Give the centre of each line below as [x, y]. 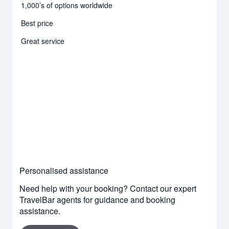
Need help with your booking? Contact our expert [108, 188]
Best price [37, 23]
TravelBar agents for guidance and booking [97, 199]
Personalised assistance [64, 170]
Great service [43, 41]
